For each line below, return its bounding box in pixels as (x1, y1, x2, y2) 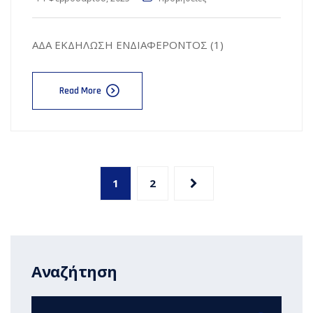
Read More (59, 85, 101, 97)
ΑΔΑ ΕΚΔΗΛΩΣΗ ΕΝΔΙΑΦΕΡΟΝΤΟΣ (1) (32, 38, 224, 52)
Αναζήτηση (31, 261, 117, 282)
